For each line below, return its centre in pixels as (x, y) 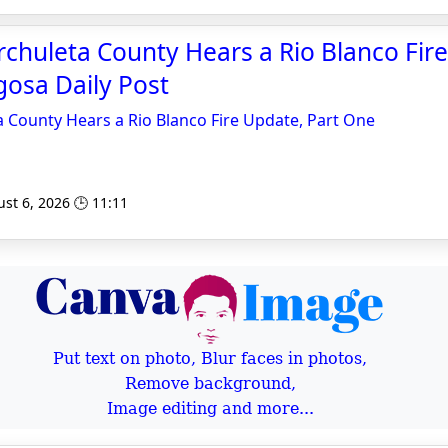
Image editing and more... (210, 408)
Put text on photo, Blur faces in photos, (210, 358)
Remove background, (210, 383)
